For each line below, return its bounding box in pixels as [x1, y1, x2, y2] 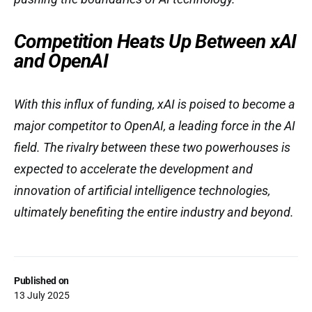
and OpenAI [14, 49, 109, 72]
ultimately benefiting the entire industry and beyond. [14, 205, 294, 219]
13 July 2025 [14, 290, 70, 301]
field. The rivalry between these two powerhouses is [14, 140, 290, 155]
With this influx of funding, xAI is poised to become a [14, 97, 295, 111]
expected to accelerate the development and [14, 162, 253, 176]
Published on [14, 275, 69, 286]
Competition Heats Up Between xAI [14, 30, 297, 53]
